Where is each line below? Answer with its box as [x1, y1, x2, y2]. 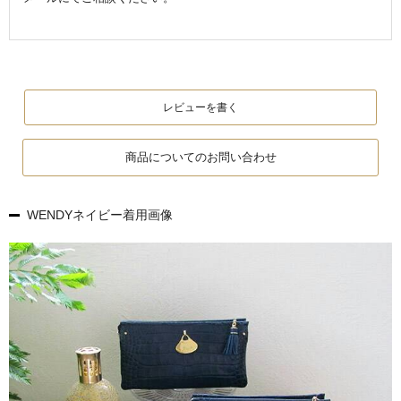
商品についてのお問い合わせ [124, 150, 277, 164]
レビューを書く [163, 101, 238, 114]
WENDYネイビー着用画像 [27, 208, 173, 222]
